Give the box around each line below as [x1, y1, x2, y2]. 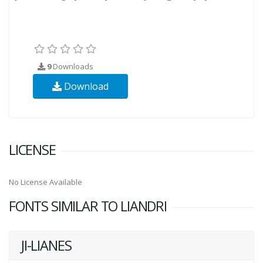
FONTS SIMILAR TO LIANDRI [9, 196, 167, 215]
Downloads [51, 60, 93, 72]
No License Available [9, 176, 82, 187]
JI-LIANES [21, 235, 72, 255]
